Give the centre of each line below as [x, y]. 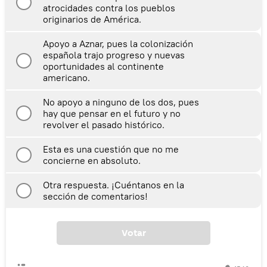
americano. [66, 77]
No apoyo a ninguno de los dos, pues [121, 102]
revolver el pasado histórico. [104, 124]
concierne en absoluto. [92, 160]
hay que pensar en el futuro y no [112, 113]
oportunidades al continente [103, 66]
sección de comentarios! [95, 196]
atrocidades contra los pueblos [109, 7]
